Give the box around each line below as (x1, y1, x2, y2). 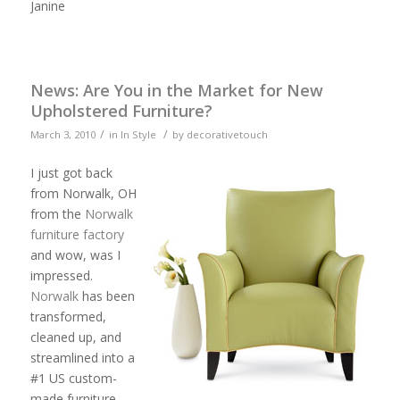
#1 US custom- (29, 369, 117, 387)
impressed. (29, 266, 93, 284)
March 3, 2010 (29, 127, 96, 141)
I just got (29, 163, 86, 181)
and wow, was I (29, 246, 121, 263)
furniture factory (29, 225, 124, 243)
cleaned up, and (29, 328, 121, 346)
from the (29, 204, 85, 222)
